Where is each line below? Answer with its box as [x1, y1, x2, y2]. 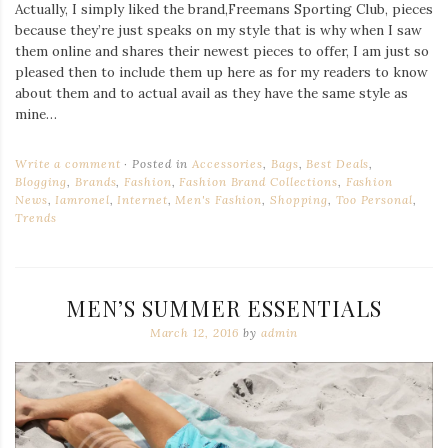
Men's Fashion [175, 192, 263, 208]
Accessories [192, 156, 264, 172]
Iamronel [55, 192, 110, 208]
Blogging [15, 174, 68, 190]
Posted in [128, 156, 193, 172]
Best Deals [306, 156, 370, 172]
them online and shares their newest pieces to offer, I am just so [15, 42, 429, 61]
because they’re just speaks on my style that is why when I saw [15, 21, 422, 40]
